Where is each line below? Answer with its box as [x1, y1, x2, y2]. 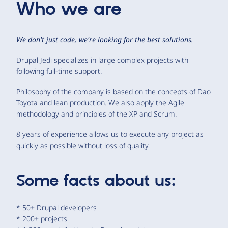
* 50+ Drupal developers [16, 202, 97, 212]
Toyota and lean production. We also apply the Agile [16, 97, 184, 107]
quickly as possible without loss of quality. [16, 140, 150, 150]
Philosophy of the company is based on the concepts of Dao [16, 86, 211, 96]
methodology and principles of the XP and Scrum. [16, 108, 177, 119]
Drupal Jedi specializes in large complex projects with [16, 54, 188, 65]
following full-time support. [16, 66, 102, 76]
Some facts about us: [16, 170, 176, 191]
